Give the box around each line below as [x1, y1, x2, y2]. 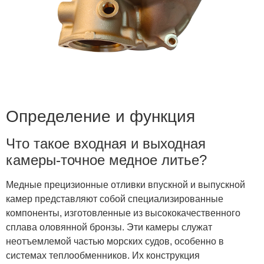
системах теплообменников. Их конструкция [6, 250, 200, 260]
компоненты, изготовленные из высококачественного [6, 207, 240, 218]
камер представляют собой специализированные [6, 193, 223, 204]
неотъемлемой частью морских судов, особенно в [6, 236, 224, 246]
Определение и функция [6, 107, 195, 126]
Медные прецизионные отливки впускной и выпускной [6, 179, 245, 190]
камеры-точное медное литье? [6, 151, 207, 168]
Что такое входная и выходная [6, 135, 206, 151]
